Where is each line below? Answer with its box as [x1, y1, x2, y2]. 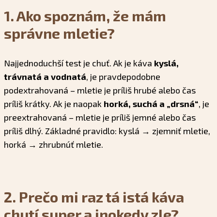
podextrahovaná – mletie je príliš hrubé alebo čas [4, 85, 196, 96]
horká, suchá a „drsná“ [104, 98, 199, 109]
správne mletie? [4, 24, 115, 42]
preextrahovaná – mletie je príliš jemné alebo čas [4, 112, 196, 123]
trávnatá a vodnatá [4, 71, 86, 82]
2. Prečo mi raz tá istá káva [4, 188, 184, 206]
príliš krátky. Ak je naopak [4, 98, 104, 109]
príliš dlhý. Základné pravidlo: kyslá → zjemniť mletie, [4, 125, 210, 137]
